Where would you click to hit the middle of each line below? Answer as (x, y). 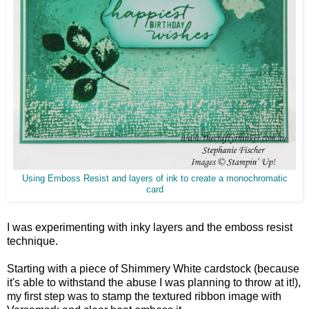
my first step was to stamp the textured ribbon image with (144, 297)
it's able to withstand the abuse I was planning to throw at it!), (154, 283)
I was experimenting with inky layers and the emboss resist (150, 228)
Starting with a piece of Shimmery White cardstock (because (153, 269)
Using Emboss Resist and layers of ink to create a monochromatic (154, 179)
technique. (32, 241)
